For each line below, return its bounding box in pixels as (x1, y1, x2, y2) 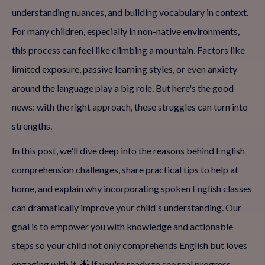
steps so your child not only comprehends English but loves (12, 240, 247, 251)
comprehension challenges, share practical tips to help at (12, 164, 238, 175)
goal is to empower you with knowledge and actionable (12, 221, 233, 232)
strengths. (12, 120, 52, 131)
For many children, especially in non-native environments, (12, 25, 240, 37)
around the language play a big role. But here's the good (12, 82, 234, 93)
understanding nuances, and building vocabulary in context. (12, 7, 248, 18)
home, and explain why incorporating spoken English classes (12, 183, 252, 194)
